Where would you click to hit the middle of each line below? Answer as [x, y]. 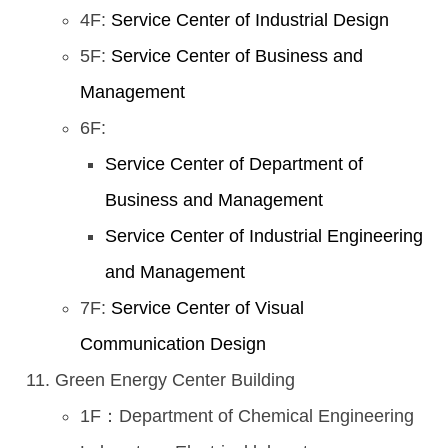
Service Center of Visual [207, 308]
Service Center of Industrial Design [250, 20]
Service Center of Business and [237, 56]
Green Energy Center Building [175, 380]
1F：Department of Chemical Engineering [247, 416]
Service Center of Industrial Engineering [264, 236]
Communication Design [173, 344]
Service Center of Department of [234, 164]
